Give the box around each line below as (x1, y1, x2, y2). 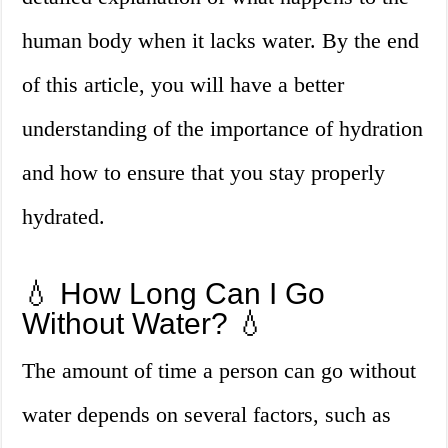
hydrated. (22, 204, 106, 230)
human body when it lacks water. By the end (22, 28, 420, 54)
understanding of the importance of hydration (22, 116, 424, 142)
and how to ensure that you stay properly (22, 160, 386, 186)
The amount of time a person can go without (22, 358, 417, 384)
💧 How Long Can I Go (22, 277, 326, 311)
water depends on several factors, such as (22, 402, 392, 428)
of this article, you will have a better (22, 72, 345, 98)
